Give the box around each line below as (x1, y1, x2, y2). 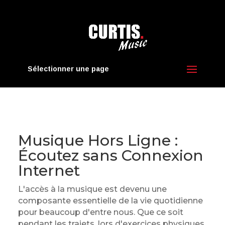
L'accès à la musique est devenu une (18, 184, 167, 194)
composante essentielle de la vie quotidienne (18, 196, 203, 205)
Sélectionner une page (27, 65, 109, 73)
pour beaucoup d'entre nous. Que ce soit (18, 207, 183, 217)
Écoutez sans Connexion (18, 146, 203, 165)
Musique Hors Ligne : (18, 131, 178, 150)
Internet (18, 161, 80, 180)
